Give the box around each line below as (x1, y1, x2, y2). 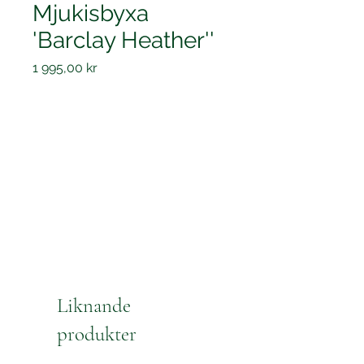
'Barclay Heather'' (32, 27, 214, 54)
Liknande (57, 293, 131, 318)
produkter (57, 322, 136, 346)
